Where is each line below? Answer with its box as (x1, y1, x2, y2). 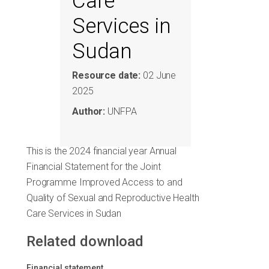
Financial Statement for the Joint (26, 161, 161, 173)
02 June (141, 70, 177, 82)
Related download (26, 233, 144, 250)
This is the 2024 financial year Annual (26, 145, 177, 157)
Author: (72, 106, 106, 118)
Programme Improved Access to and (26, 177, 183, 189)
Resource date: (72, 70, 141, 82)
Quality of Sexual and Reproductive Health (26, 192, 199, 204)
